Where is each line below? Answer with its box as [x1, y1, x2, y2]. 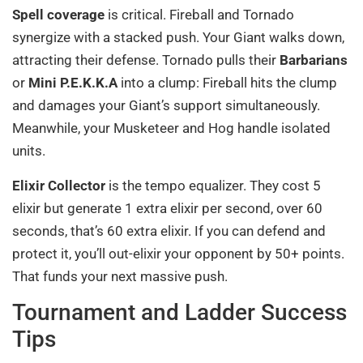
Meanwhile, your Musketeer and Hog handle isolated [12, 120, 331, 137]
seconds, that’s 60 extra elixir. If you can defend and [12, 222, 326, 239]
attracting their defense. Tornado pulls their [12, 52, 280, 69]
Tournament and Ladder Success [12, 298, 347, 326]
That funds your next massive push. [12, 267, 228, 284]
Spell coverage [12, 6, 105, 23]
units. [12, 143, 45, 160]
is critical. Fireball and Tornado [105, 6, 294, 23]
